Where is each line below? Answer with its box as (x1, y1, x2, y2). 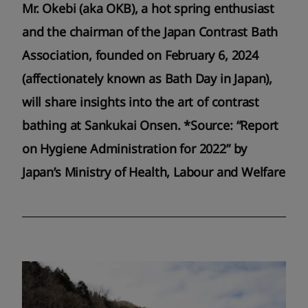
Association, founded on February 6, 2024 (22, 47, 258, 64)
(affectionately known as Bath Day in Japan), (22, 70, 273, 87)
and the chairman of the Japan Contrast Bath (22, 23, 278, 41)
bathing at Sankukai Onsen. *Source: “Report (22, 117, 279, 134)
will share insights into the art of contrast (22, 93, 260, 111)
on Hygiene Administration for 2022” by (22, 140, 247, 157)
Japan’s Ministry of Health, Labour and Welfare (22, 164, 285, 181)
